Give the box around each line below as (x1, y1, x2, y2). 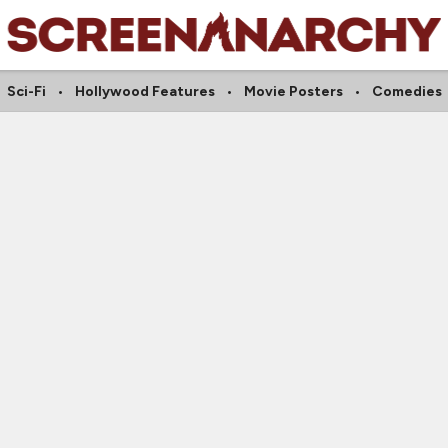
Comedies (371, 83, 442, 100)
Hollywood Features (74, 83, 215, 100)
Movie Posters (243, 83, 343, 100)
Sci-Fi (6, 83, 46, 100)
